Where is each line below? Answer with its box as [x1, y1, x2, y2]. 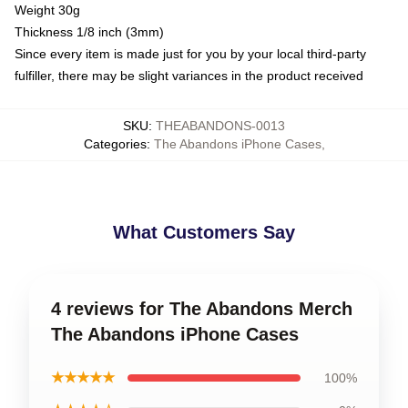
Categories [83, 137, 147, 151]
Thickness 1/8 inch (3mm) [15, 25, 164, 39]
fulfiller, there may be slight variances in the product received [15, 68, 363, 83]
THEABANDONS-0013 [156, 118, 285, 133]
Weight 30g [15, 3, 80, 17]
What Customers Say [113, 222, 295, 242]
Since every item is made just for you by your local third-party [15, 46, 366, 61]
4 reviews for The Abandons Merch [51, 299, 352, 319]
